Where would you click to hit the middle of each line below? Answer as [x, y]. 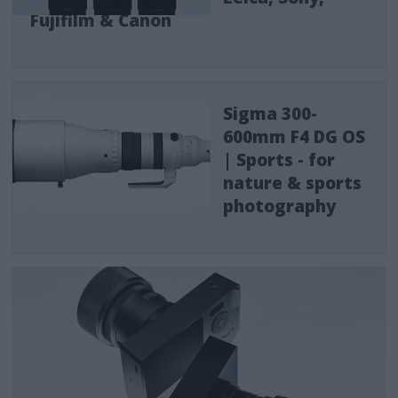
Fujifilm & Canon [101, 20]
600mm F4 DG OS [295, 137]
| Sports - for [279, 160]
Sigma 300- [271, 114]
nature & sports [293, 183]
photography [280, 207]
